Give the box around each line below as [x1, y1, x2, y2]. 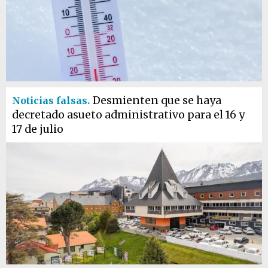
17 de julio [12, 123, 63, 136]
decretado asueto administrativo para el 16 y [12, 108, 245, 121]
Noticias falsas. [12, 95, 90, 106]
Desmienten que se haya [93, 94, 221, 107]
